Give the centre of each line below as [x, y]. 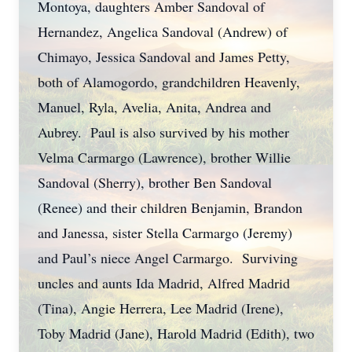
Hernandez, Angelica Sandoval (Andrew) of [163, 31]
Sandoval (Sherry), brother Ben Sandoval [155, 182]
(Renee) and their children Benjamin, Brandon [170, 207]
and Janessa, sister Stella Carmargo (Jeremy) [165, 233]
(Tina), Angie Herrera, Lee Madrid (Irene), [161, 308]
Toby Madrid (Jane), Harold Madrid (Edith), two [176, 333]
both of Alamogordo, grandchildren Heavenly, [169, 82]
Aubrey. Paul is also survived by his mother [163, 132]
